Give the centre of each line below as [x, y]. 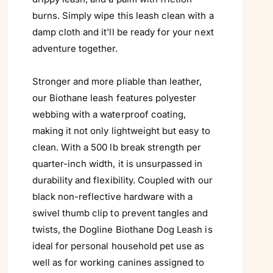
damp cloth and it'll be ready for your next [123, 32]
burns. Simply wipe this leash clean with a [123, 15]
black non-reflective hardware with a [112, 196]
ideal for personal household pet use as [118, 246]
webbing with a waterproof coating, [109, 114]
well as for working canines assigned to [118, 262]
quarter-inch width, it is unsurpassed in [117, 163]
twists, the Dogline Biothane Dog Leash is [122, 229]
